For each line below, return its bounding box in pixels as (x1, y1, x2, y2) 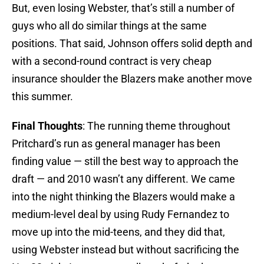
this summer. (12, 90, 73, 103)
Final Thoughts (12, 120, 82, 133)
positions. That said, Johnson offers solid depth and (12, 37, 252, 50)
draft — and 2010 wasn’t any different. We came (12, 173, 235, 186)
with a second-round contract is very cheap (12, 55, 212, 68)
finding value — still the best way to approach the (12, 155, 239, 168)
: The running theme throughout (82, 120, 230, 133)
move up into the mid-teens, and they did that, (12, 226, 225, 239)
